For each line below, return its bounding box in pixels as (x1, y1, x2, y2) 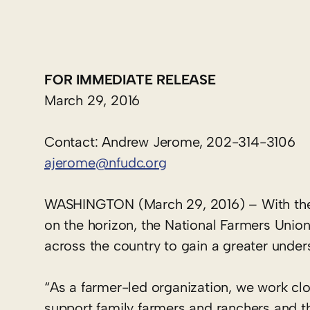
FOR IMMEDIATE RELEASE (44, 71, 216, 88)
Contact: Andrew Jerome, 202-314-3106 (44, 134, 295, 150)
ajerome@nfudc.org (44, 154, 167, 171)
